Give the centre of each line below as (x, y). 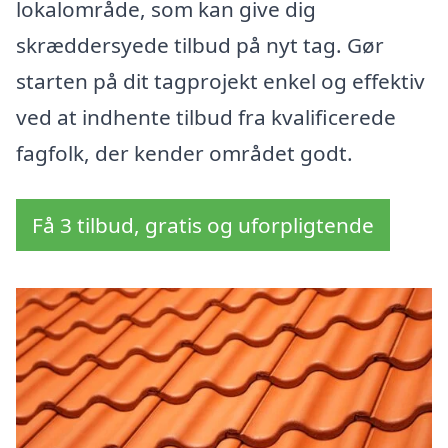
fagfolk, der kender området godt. (184, 153)
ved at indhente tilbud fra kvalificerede (206, 117)
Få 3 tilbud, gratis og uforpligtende (203, 225)
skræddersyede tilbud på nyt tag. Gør (200, 45)
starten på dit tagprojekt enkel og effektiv (220, 81)
